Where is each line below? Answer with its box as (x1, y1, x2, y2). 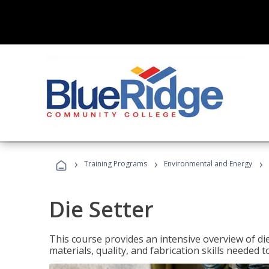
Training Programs (84, 159, 147, 169)
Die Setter (49, 195, 154, 224)
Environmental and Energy (164, 159, 252, 169)
